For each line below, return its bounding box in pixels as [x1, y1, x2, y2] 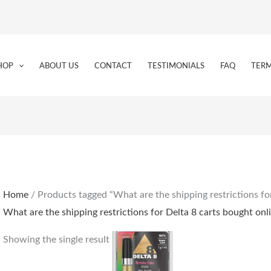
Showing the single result [2, 235, 109, 245]
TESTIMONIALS [148, 62, 205, 70]
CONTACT [94, 62, 132, 70]
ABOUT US [39, 62, 79, 70]
